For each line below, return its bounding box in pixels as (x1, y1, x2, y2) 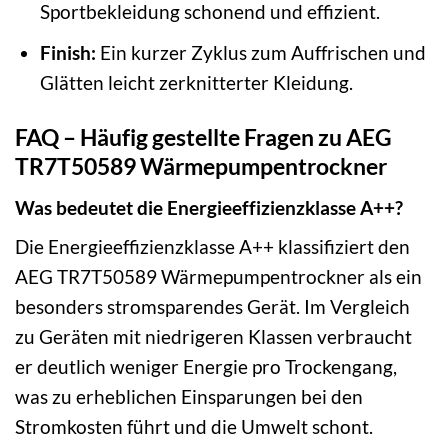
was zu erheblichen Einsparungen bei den (15, 385, 363, 409)
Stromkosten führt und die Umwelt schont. (15, 415, 373, 439)
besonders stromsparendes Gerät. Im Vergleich (15, 295, 410, 319)
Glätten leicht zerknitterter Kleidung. (39, 71, 353, 95)
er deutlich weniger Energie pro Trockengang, (15, 355, 397, 379)
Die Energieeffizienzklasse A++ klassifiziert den (15, 235, 410, 259)
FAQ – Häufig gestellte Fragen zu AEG (15, 123, 392, 152)
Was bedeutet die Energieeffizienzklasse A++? (15, 195, 403, 219)
